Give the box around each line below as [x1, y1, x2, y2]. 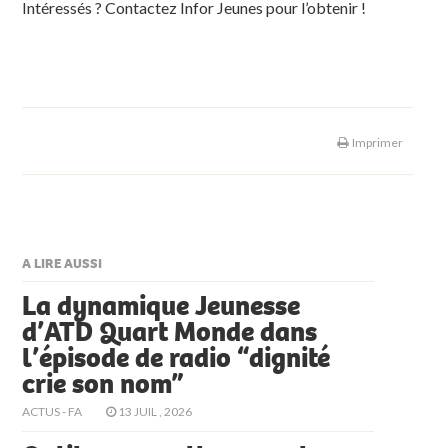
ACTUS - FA [22, 404, 83, 420]
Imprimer [348, 135, 404, 151]
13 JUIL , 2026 [116, 404, 193, 420]
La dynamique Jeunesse [22, 288, 301, 325]
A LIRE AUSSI [22, 254, 103, 274]
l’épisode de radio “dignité [22, 340, 331, 377]
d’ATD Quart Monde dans [22, 314, 318, 351]
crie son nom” [22, 366, 185, 403]
